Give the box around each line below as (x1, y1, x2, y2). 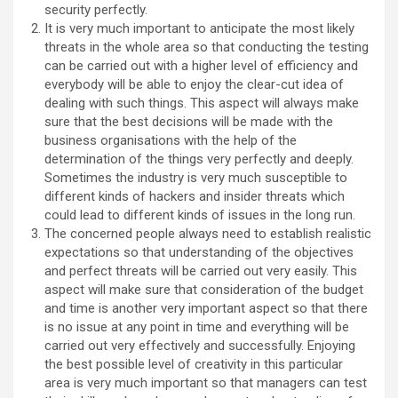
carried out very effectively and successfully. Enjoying (44, 337, 355, 354)
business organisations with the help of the (44, 131, 297, 148)
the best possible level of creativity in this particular (44, 355, 343, 372)
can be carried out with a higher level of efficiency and (44, 57, 358, 74)
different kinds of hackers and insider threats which (44, 187, 345, 204)
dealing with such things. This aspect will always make (44, 94, 359, 111)
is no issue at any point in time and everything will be (44, 318, 349, 335)
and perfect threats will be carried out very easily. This (44, 262, 357, 279)
